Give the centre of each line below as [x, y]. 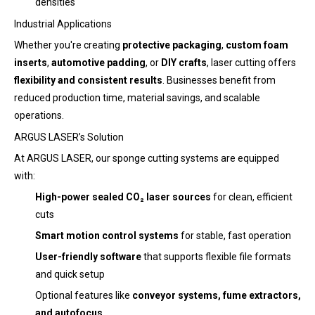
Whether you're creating [68, 45]
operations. [39, 115]
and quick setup [70, 274]
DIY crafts [184, 62]
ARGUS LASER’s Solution [69, 137]
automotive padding [98, 62]
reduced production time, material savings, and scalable [137, 97]
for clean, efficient [252, 197]
